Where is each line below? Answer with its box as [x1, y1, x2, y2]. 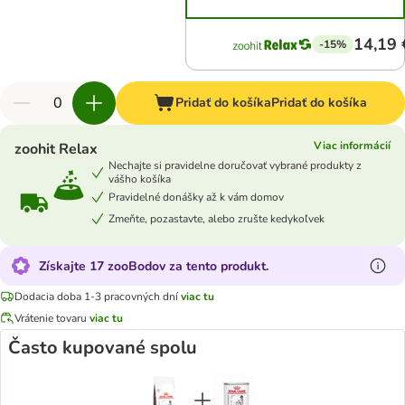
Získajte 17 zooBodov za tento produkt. [39, 257, 268, 275]
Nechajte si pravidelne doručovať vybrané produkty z [108, 158, 362, 173]
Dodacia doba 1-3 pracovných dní [14, 288, 178, 304]
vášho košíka [108, 172, 171, 186]
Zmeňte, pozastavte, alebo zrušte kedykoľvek [108, 211, 325, 226]
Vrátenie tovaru [14, 310, 87, 325]
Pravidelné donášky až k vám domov [108, 189, 284, 204]
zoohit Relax [14, 139, 98, 159]
